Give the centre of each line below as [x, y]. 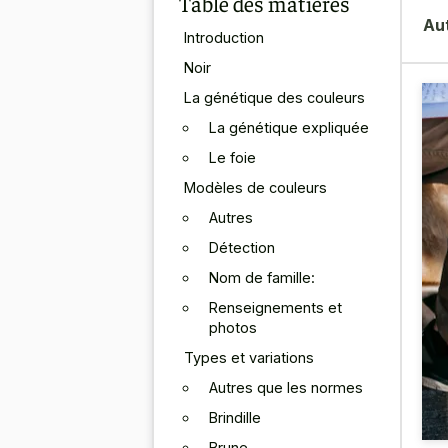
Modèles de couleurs [255, 187]
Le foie [232, 157]
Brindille [235, 417]
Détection [242, 247]
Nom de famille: [262, 277]
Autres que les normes [286, 387]
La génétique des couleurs [274, 97]
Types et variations [249, 357]
